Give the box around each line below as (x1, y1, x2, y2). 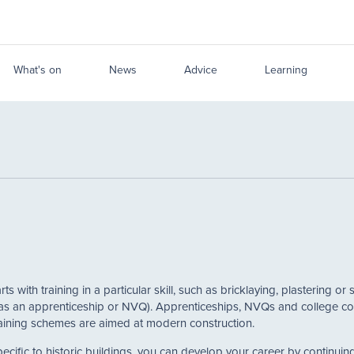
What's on (13, 62, 62, 77)
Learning (265, 62, 307, 77)
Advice (184, 62, 217, 77)
